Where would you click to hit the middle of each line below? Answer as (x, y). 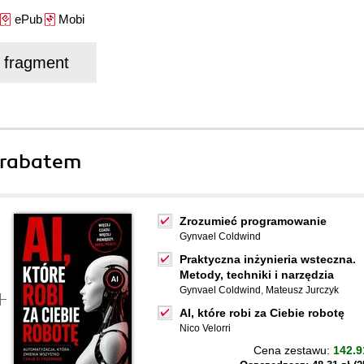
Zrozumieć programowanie (253, 221)
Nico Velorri (205, 328)
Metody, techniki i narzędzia (257, 275)
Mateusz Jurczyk (302, 290)
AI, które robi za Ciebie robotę (262, 313)
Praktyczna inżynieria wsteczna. (268, 259)
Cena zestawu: (293, 350)
